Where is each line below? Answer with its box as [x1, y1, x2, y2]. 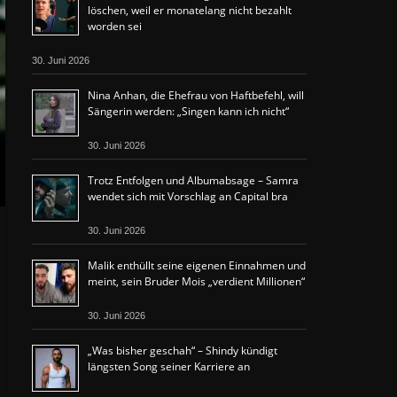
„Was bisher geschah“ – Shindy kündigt [88, 343, 277, 358]
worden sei [88, 19, 142, 34]
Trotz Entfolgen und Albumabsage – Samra [88, 173, 299, 188]
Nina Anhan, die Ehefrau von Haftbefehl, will [88, 88, 304, 103]
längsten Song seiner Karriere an [88, 359, 250, 374]
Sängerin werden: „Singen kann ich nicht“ [88, 104, 289, 119]
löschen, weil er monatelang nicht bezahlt [88, 3, 292, 18]
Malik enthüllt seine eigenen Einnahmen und [88, 258, 306, 273]
